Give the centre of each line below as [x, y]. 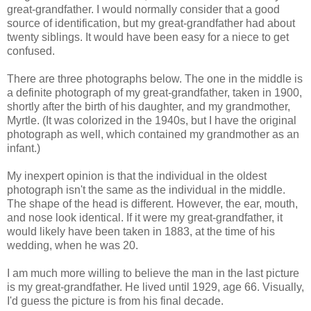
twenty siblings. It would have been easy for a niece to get [148, 37]
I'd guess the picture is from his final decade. [115, 301]
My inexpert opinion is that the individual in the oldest [137, 176]
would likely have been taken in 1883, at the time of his [141, 232]
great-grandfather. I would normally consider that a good [143, 10]
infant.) [24, 149]
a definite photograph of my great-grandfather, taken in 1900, [154, 93]
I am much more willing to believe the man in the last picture [153, 274]
